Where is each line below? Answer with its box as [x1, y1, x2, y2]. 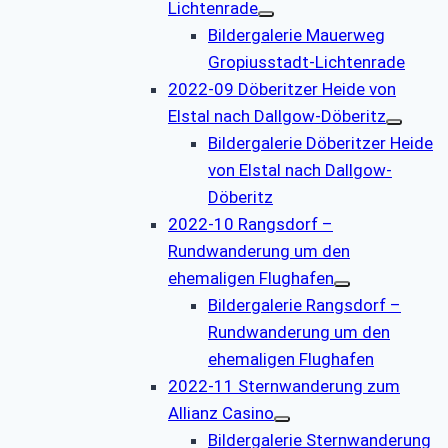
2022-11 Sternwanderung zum [168, 375, 400, 396]
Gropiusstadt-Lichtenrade [208, 51, 405, 72]
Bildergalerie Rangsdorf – [208, 294, 401, 315]
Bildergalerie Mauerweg [208, 24, 385, 45]
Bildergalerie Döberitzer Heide [208, 132, 433, 153]
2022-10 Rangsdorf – [168, 213, 333, 234]
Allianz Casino [168, 402, 274, 423]
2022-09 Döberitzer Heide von [168, 78, 396, 99]
